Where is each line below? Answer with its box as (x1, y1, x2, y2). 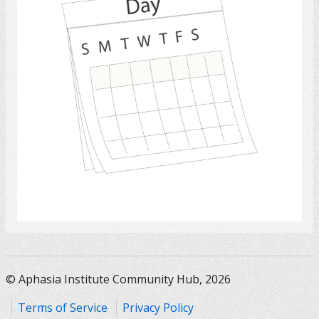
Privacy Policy (122, 300, 194, 315)
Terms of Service (18, 300, 108, 315)
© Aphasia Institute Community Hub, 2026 (6, 271, 231, 287)
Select (147, 194, 182, 209)
